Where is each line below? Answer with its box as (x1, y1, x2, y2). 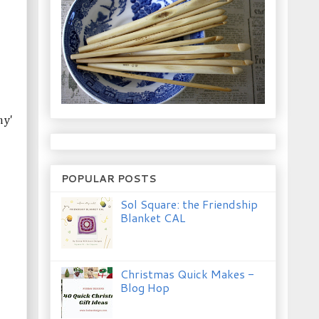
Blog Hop (120, 278, 170, 296)
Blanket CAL (120, 209, 186, 226)
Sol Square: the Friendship (120, 195, 258, 212)
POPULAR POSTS (61, 171, 157, 186)
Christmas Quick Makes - (120, 265, 255, 282)
